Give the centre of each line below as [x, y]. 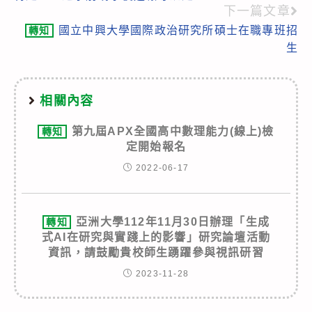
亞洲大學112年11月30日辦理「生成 [173, 221]
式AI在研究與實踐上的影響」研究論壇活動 [156, 237]
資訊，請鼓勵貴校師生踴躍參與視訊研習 [156, 252]
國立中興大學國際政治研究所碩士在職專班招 [178, 30]
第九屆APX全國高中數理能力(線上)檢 [173, 131]
